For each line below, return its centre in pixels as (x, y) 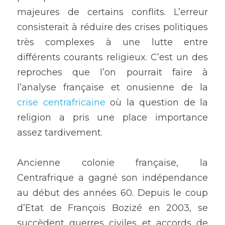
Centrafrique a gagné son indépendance (113, 178)
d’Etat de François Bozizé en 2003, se (113, 208)
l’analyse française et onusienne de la (113, 87)
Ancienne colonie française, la (113, 163)
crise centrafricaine (61, 102)
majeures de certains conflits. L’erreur (113, 12)
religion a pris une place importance (113, 118)
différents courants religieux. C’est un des (113, 57)
